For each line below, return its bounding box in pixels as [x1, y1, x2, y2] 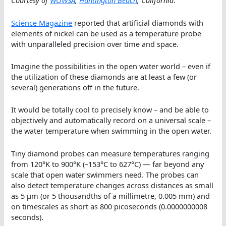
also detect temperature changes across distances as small [11, 180, 214, 190]
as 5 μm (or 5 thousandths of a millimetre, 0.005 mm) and [11, 190, 210, 201]
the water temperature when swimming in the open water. [11, 126, 212, 136]
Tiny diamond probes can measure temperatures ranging [11, 148, 210, 158]
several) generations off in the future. [11, 82, 140, 93]
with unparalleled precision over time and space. [11, 38, 179, 49]
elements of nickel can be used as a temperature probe [11, 28, 202, 38]
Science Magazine [11, 17, 73, 28]
